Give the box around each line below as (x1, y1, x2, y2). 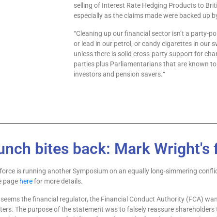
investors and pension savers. (74, 70, 163, 78)
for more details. (32, 177, 83, 185)
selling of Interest (74, 1, 127, 9)
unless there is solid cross (74, 50, 150, 58)
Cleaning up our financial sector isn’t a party (76, 30, 207, 37)
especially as (74, 12, 113, 19)
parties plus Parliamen (74, 60, 141, 68)
